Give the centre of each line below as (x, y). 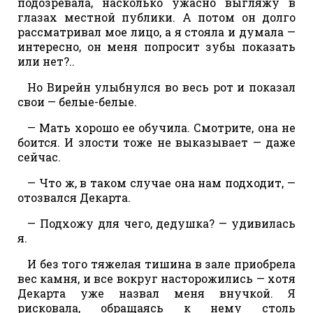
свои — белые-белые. (77, 101)
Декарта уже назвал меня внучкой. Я (156, 293)
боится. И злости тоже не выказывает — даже (156, 142)
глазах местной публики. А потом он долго (156, 17)
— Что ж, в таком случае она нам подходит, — (161, 182)
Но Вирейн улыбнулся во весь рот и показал (161, 87)
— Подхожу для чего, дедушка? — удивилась (161, 223)
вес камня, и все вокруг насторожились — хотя (156, 278)
